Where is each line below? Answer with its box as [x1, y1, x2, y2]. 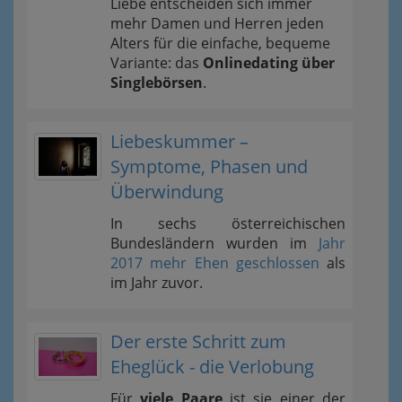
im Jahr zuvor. [110, 272, 203, 293]
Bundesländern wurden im [110, 232, 319, 253]
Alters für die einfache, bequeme [110, 32, 330, 53]
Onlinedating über [203, 52, 335, 73]
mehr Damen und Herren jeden [110, 13, 324, 33]
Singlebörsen [110, 72, 203, 92]
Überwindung [110, 179, 223, 204]
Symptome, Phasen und [110, 153, 308, 179]
